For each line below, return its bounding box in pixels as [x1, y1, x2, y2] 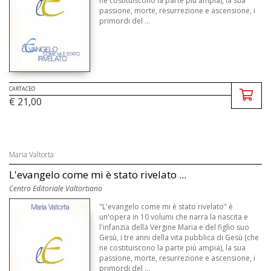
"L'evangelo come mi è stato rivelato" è [99, 201, 233, 212]
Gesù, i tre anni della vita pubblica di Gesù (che [99, 232, 260, 243]
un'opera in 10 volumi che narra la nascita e [99, 212, 249, 223]
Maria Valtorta [9, 149, 54, 160]
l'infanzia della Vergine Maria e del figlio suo [99, 222, 250, 233]
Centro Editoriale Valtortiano [9, 183, 102, 194]
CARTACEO [9, 85, 35, 93]
